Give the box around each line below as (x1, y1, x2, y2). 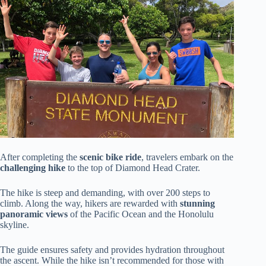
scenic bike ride (80, 151, 141, 162)
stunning (180, 198, 215, 208)
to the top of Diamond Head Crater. (65, 162, 200, 173)
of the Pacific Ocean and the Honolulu (68, 208, 214, 219)
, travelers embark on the (141, 151, 233, 162)
